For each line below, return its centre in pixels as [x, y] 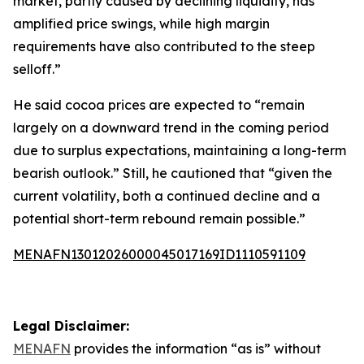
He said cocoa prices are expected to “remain [159, 105]
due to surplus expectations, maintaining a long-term [180, 150]
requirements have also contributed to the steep [164, 46]
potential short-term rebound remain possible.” [159, 219]
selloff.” [37, 69]
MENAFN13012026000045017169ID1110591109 [159, 254]
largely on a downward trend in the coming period [171, 128]
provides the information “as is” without [196, 349]
